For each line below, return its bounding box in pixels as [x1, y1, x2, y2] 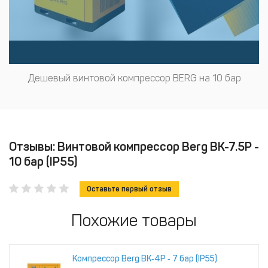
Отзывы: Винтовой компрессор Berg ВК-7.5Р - [9, 139, 259, 154]
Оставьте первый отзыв [87, 184, 172, 193]
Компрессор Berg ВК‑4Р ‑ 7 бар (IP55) [72, 253, 217, 264]
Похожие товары [71, 210, 197, 230]
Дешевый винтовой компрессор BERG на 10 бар [27, 72, 241, 84]
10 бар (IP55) [9, 154, 77, 169]
